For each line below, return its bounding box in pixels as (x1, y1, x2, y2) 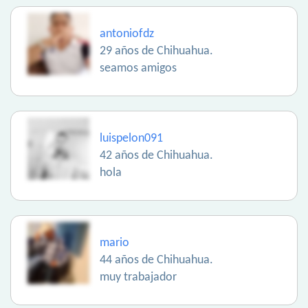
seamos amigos (100, 62, 177, 76)
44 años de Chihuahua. (100, 254, 213, 267)
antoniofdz (100, 27, 154, 41)
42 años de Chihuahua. (100, 149, 213, 163)
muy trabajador (100, 271, 177, 285)
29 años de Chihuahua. (100, 45, 213, 58)
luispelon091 (100, 132, 163, 146)
